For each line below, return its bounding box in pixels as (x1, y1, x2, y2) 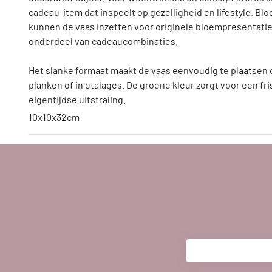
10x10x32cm (29, 111, 80, 123)
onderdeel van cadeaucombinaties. (29, 35, 178, 47)
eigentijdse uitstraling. (29, 93, 126, 106)
